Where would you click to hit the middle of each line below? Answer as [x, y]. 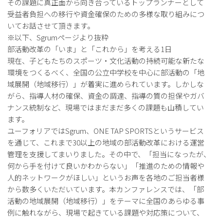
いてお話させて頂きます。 [51, 26]
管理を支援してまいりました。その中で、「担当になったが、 [109, 154]
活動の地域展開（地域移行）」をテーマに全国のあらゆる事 [106, 201]
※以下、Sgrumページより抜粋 [58, 37]
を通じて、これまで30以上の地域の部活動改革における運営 [106, 142]
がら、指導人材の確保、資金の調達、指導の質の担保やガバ [106, 96]
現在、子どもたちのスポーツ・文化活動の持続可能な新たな [106, 61]
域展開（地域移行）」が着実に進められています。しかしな [106, 84]
